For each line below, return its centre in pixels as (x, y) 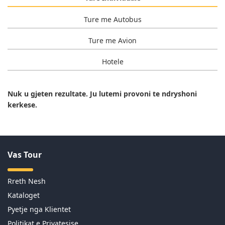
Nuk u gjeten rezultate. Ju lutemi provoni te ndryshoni (102, 93)
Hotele (113, 62)
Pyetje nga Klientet (39, 209)
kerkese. (22, 104)
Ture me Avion (113, 41)
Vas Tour (25, 154)
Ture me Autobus (113, 19)
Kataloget (24, 195)
